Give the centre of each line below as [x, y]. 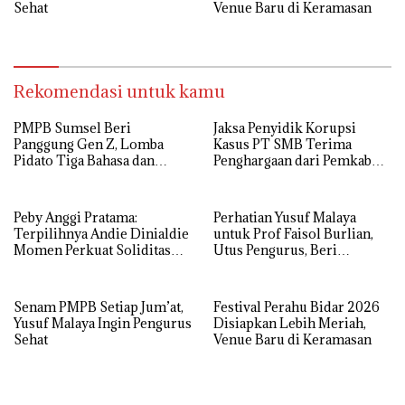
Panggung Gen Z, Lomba [89, 144]
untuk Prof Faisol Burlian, [293, 233]
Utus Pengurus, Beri [275, 250]
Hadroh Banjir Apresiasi [89, 176]
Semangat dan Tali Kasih [288, 266]
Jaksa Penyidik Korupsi [285, 127]
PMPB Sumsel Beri [72, 127]
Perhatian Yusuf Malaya [285, 217]
